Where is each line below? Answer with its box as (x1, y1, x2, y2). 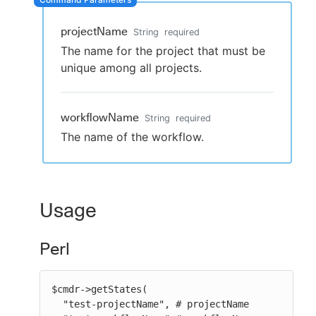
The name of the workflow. (61, 130, 204, 144)
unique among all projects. (61, 61, 202, 75)
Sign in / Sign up (120, 92, 207, 106)
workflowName (61, 111, 139, 124)
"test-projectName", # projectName (51, 298, 63, 310)
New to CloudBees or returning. (79, 59, 248, 73)
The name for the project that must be (61, 44, 265, 58)
